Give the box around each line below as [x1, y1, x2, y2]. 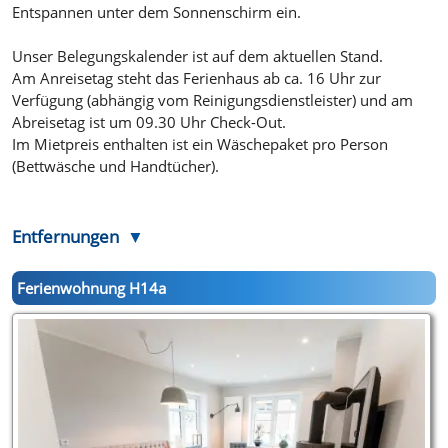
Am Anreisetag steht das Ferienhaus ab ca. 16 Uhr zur [11, 67, 381, 88]
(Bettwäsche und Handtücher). [11, 155, 219, 176]
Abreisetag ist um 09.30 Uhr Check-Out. [11, 111, 286, 132]
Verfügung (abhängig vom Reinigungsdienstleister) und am [11, 89, 413, 110]
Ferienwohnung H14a [17, 277, 167, 298]
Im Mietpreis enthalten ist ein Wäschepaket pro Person [11, 133, 388, 154]
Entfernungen [11, 224, 119, 248]
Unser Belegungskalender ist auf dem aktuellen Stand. [11, 45, 383, 66]
